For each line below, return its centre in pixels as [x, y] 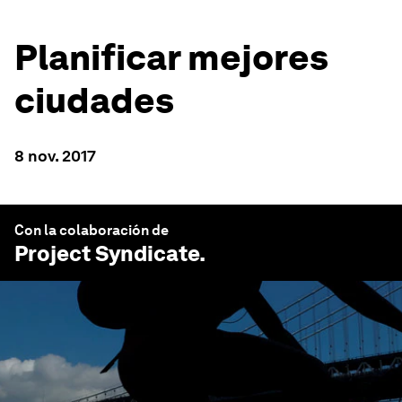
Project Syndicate [107, 253]
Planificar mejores [171, 57]
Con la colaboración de [92, 230]
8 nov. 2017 [55, 156]
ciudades [94, 100]
